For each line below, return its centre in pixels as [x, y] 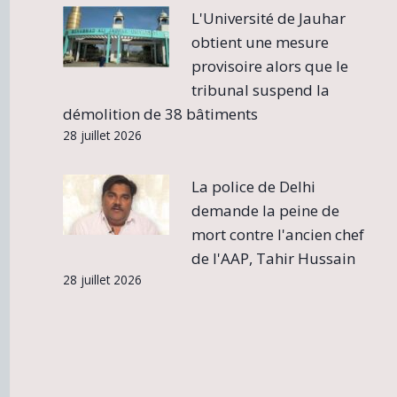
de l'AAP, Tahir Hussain [274, 258]
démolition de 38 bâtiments [160, 113]
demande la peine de [266, 210]
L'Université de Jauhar [269, 18]
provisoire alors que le [270, 66]
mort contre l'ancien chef [278, 234]
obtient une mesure [261, 42]
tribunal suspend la [261, 90]
